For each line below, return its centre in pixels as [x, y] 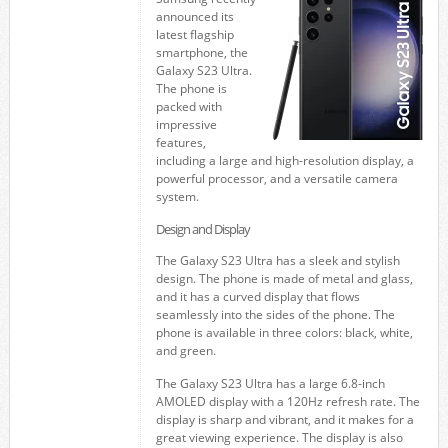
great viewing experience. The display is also [279, 437]
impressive [186, 124]
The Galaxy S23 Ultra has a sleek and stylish [277, 260]
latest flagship [194, 34]
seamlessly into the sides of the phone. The [275, 314]
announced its [194, 16]
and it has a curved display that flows [257, 296]
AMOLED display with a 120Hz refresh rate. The [287, 401]
